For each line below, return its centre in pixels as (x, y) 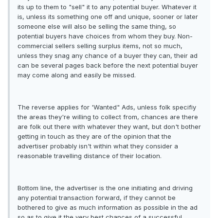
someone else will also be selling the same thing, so (97, 27)
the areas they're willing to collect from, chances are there (108, 117)
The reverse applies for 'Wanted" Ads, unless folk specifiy (107, 107)
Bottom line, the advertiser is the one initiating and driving (105, 188)
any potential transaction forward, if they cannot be (97, 198)
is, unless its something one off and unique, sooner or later (108, 17)
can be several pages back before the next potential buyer (108, 65)
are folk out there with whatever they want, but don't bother (109, 127)
